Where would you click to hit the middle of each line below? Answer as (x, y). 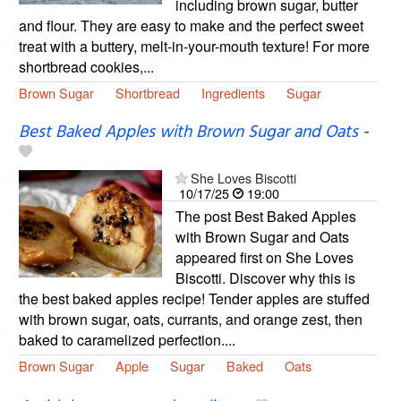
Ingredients (233, 92)
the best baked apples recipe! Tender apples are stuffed (194, 298)
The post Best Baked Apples (265, 216)
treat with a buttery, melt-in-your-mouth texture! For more (194, 46)
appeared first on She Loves (264, 257)
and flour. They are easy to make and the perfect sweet (191, 25)
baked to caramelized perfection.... (127, 339)
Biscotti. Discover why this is (265, 277)
